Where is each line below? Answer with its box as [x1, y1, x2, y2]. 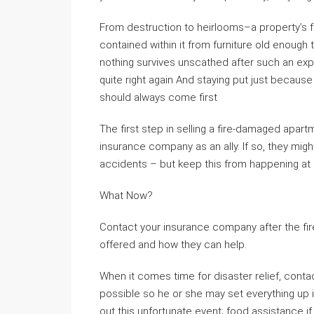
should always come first [100, 91, 217, 104]
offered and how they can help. [100, 238, 247, 251]
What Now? [100, 189, 153, 202]
